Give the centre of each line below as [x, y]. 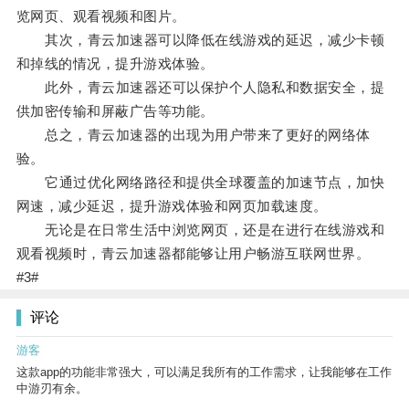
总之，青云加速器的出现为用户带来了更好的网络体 [193, 135]
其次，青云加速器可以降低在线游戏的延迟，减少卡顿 [200, 40]
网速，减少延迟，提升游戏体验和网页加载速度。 [172, 206]
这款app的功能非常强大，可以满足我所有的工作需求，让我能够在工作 [204, 372]
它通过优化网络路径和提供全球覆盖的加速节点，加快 [200, 183]
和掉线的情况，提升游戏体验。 [115, 64]
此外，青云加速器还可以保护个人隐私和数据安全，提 [200, 88]
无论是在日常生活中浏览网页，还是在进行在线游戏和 [200, 230]
